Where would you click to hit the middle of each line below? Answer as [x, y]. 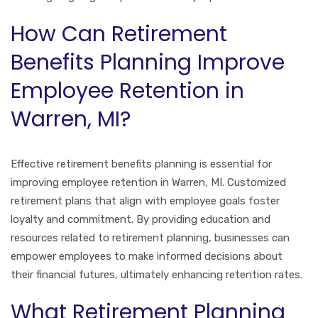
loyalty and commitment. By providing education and [141, 219]
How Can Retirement [119, 34]
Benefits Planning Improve [148, 62]
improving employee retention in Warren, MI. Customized [148, 182]
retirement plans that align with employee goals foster [145, 201]
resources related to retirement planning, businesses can [150, 237]
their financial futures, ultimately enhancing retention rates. [157, 274]
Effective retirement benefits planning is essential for [141, 164]
